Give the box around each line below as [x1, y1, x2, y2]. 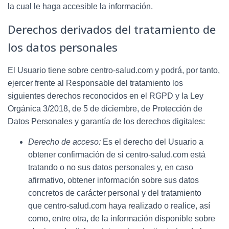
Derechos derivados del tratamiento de [8, 21, 216, 37]
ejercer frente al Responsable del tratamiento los [8, 78, 183, 87]
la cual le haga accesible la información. [8, 2, 153, 11]
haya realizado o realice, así [108, 201, 210, 210]
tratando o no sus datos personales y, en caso [28, 163, 193, 172]
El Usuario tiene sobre [8, 65, 88, 75]
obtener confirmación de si [28, 150, 124, 159]
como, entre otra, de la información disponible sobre [28, 214, 215, 223]
